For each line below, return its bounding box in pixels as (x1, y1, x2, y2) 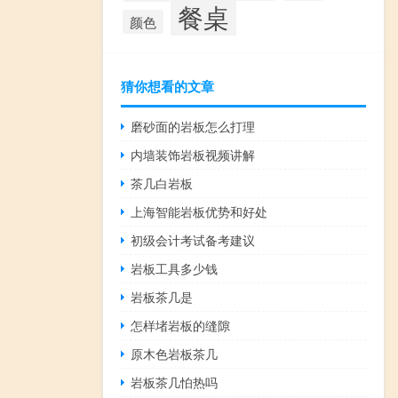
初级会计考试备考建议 (131, 230, 256, 249)
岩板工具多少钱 (131, 259, 219, 277)
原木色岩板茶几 (131, 344, 219, 362)
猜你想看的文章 (121, 76, 214, 96)
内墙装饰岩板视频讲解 (131, 145, 256, 163)
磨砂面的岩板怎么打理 (131, 116, 256, 135)
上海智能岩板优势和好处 (131, 202, 268, 220)
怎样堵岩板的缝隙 (131, 315, 231, 334)
